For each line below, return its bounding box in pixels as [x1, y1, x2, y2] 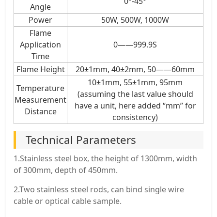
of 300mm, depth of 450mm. [14, 165, 118, 176]
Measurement [15, 94, 66, 106]
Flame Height [16, 64, 65, 75]
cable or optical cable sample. [14, 196, 122, 207]
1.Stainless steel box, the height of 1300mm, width [14, 153, 197, 164]
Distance [24, 106, 57, 117]
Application [20, 39, 61, 50]
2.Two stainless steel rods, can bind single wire [14, 184, 184, 195]
